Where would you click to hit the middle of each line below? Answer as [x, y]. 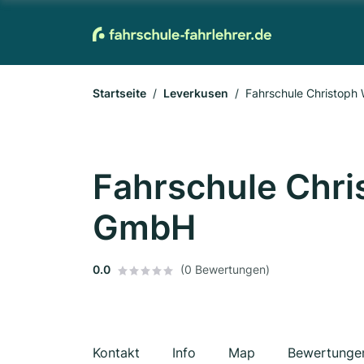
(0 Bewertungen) [225, 269]
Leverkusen [196, 93]
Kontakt [116, 353]
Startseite [119, 93]
